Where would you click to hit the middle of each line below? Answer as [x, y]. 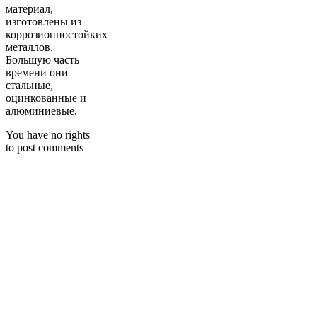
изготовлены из [44, 21]
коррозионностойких [57, 34]
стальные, [29, 85]
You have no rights [48, 134]
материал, [29, 8]
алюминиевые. [41, 110]
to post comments [45, 147]
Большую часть [42, 59]
